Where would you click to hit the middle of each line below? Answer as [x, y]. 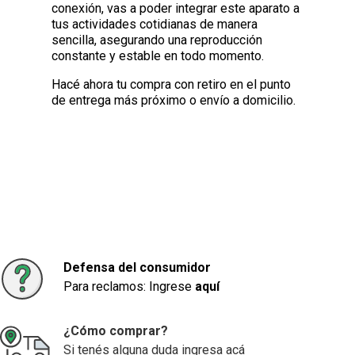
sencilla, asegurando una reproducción [157, 40]
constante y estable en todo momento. [158, 55]
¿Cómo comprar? [116, 331]
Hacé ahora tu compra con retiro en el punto [172, 84]
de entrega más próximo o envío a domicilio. [174, 100]
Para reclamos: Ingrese [129, 287]
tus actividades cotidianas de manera [155, 24]
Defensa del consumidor [137, 268]
